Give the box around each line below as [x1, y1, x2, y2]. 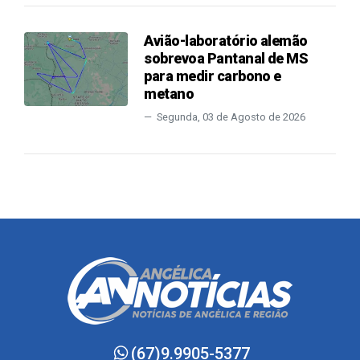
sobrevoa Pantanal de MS [144, 49, 309, 67]
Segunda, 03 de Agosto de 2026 [154, 110, 306, 123]
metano [144, 84, 194, 102]
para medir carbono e [144, 67, 281, 84]
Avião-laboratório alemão [144, 31, 308, 49]
